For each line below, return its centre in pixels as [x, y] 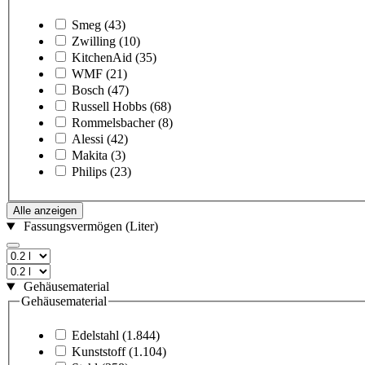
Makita [90, 156]
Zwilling [94, 42]
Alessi [88, 139]
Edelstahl [95, 335]
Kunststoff [99, 351]
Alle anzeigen [45, 211]
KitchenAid [102, 58]
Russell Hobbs [109, 107]
